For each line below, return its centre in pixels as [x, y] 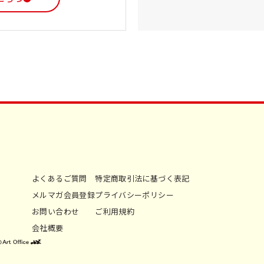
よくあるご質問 [60, 178]
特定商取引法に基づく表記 [142, 178]
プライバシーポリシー [135, 195]
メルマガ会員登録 [64, 195]
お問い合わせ [56, 211]
